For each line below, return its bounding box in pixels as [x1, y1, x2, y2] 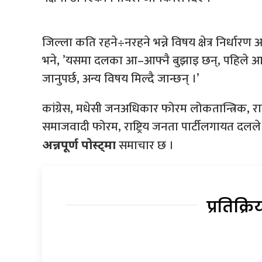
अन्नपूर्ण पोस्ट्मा [42, 136, 116, 153]
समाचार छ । [116, 135, 174, 156]
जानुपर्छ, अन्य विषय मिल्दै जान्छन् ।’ [42, 68, 199, 89]
